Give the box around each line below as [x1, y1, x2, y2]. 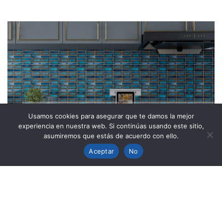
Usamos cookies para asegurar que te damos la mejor [28, 112, 194, 120]
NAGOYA [37, 113, 109, 133]
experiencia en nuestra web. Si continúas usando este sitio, [18, 122, 204, 130]
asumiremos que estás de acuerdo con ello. [43, 132, 179, 140]
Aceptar [89, 147, 114, 155]
